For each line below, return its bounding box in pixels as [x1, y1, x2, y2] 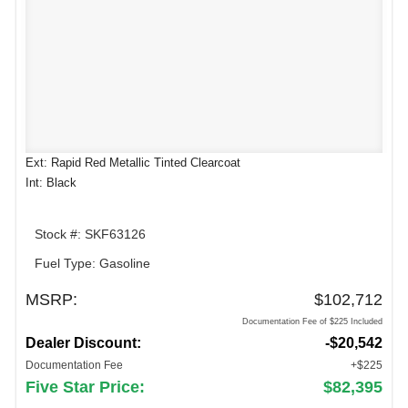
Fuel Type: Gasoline [35, 255, 150, 270]
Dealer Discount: [25, 335, 141, 352]
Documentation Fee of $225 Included [242, 317, 382, 327]
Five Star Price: [25, 378, 145, 397]
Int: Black [25, 175, 76, 189]
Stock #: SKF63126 [35, 227, 146, 242]
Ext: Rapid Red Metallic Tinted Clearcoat [25, 155, 240, 169]
